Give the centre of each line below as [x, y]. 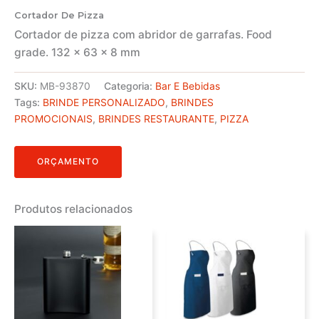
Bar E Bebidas [188, 86]
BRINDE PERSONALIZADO [104, 103]
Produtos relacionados [73, 209]
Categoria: [130, 86]
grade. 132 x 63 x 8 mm [77, 52]
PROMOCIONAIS [53, 119]
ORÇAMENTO [68, 162]
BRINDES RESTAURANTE [156, 119]
